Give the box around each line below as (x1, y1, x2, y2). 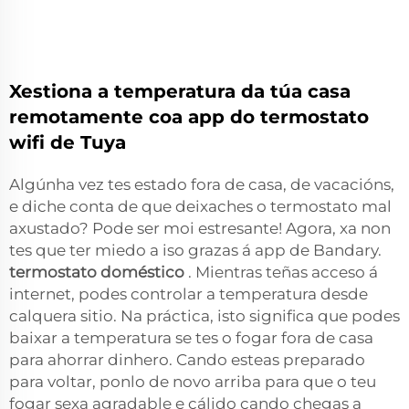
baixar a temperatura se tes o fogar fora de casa (9, 328, 373, 347)
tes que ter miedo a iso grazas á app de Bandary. (9, 240, 382, 259)
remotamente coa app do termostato (9, 105, 369, 128)
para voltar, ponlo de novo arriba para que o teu (9, 372, 376, 391)
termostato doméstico (9, 262, 188, 281)
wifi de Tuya (9, 131, 126, 153)
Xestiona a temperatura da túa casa (9, 79, 351, 102)
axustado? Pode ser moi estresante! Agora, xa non (9, 218, 391, 237)
